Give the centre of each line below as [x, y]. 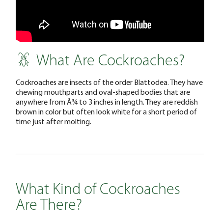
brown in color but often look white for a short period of [106, 111]
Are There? [49, 206]
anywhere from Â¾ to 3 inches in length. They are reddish [107, 101]
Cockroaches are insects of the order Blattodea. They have [109, 82]
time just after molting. [54, 121]
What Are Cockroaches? [110, 61]
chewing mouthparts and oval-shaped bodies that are [103, 92]
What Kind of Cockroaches [98, 190]
